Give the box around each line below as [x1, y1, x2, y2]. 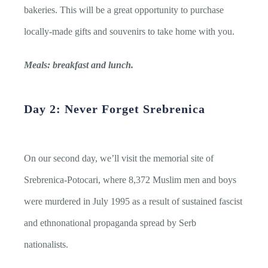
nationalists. [24, 239, 71, 250]
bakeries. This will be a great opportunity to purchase [24, 5, 224, 16]
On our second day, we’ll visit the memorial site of [24, 153, 214, 164]
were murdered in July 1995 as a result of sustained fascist [24, 196, 242, 207]
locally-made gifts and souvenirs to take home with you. [24, 26, 237, 37]
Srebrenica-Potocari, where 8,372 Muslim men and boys [24, 175, 236, 185]
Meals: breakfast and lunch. [24, 60, 133, 71]
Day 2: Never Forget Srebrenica [24, 102, 209, 116]
